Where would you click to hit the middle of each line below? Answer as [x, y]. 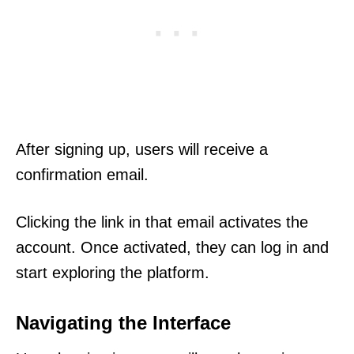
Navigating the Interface [123, 323]
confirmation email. [82, 175]
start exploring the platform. [113, 273]
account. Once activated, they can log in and [172, 248]
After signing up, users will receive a [142, 150]
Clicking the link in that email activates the [162, 222]
